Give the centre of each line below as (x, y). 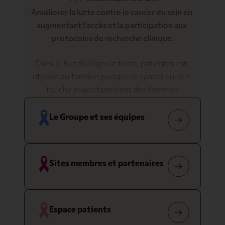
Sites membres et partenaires (107, 164)
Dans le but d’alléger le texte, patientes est (111, 65)
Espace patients (80, 210)
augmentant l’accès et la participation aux (112, 26)
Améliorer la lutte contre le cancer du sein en (112, 13)
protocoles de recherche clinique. (113, 39)
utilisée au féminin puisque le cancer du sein (111, 78)
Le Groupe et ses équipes (97, 118)
